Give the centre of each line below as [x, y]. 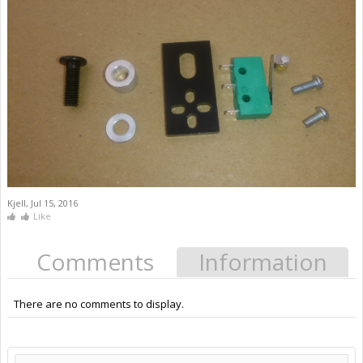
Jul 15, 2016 [54, 203]
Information [263, 262]
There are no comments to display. [99, 304]
